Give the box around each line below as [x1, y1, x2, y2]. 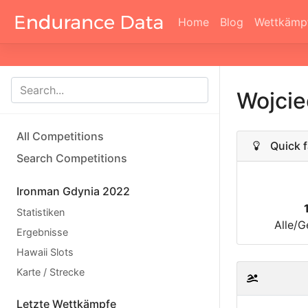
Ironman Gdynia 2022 [16, 184, 130, 198]
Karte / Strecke [16, 266, 85, 278]
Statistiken [16, 206, 65, 218]
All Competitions [16, 129, 104, 143]
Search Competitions [16, 151, 127, 165]
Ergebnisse [16, 226, 68, 238]
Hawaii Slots [16, 246, 74, 258]
